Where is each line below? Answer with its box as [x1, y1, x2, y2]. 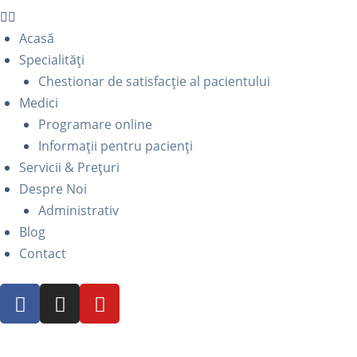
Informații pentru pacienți [38, 137, 193, 155]
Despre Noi [19, 180, 87, 198]
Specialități [19, 51, 84, 69]
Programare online [38, 116, 152, 133]
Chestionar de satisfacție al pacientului [38, 73, 270, 90]
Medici [19, 94, 58, 112]
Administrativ [38, 202, 119, 219]
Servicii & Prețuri [19, 159, 120, 176]
